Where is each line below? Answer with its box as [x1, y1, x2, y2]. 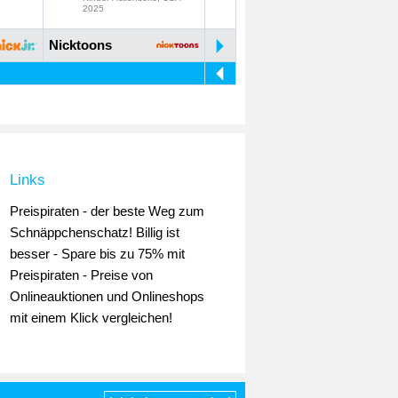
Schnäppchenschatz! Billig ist [10, 225, 179, 240]
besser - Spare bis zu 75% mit [10, 246, 185, 261]
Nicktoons [49, 37, 112, 52]
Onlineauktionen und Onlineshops [10, 289, 204, 304]
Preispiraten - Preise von [10, 267, 153, 283]
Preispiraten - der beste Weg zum [10, 203, 204, 219]
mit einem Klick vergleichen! [10, 310, 172, 325]
